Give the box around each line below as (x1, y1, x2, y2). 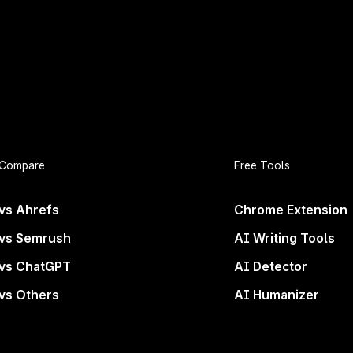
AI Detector (234, 258, 308, 274)
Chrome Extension (234, 203, 348, 218)
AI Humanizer (234, 287, 320, 303)
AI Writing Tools (234, 230, 336, 246)
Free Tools (234, 159, 291, 173)
